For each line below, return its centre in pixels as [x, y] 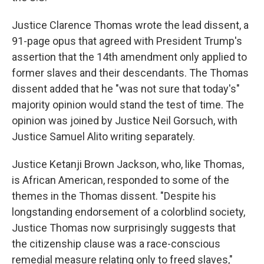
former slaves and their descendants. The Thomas [130, 73]
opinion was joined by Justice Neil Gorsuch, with [125, 121]
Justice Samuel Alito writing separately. [103, 136]
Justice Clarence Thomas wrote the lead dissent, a [130, 25]
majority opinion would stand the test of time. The [128, 105]
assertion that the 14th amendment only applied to [129, 57]
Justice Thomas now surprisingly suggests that [124, 228]
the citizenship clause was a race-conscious [116, 244]
